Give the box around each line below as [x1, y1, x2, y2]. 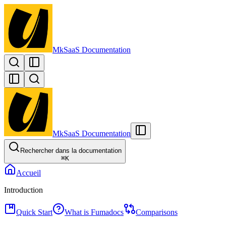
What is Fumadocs [65, 208, 124, 216]
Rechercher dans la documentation [20, 147, 122, 154]
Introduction [4, 186, 43, 194]
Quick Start [16, 208, 52, 216]
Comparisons [136, 208, 178, 216]
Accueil [16, 168, 41, 177]
